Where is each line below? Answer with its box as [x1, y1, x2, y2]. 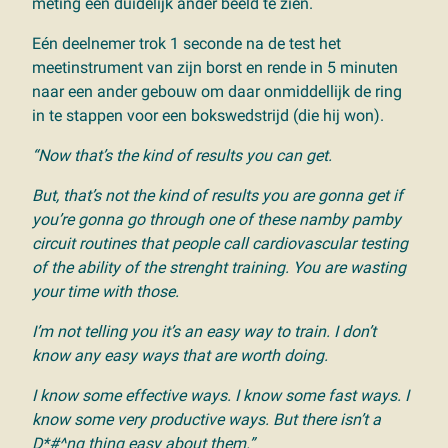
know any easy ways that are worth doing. [32, 345, 332, 365]
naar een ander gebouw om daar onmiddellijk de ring [32, 81, 402, 101]
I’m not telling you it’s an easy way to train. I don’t [32, 321, 376, 341]
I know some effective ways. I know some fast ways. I [32, 385, 409, 405]
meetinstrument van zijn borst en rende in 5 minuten [32, 57, 398, 77]
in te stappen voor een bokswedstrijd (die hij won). [32, 105, 388, 125]
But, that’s [32, 185, 105, 205]
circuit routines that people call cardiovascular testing [32, 233, 408, 253]
